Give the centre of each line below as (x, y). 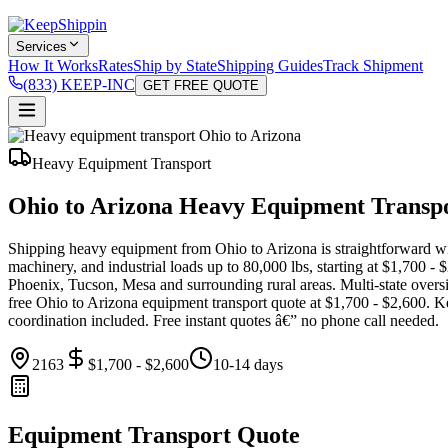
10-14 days (248, 364)
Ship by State (175, 65)
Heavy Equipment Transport (121, 163)
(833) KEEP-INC (79, 84)
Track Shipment (373, 65)
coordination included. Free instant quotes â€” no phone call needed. (223, 320)
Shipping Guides (270, 65)
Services (41, 46)
